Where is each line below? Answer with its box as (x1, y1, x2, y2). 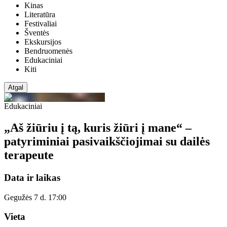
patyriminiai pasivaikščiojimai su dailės (4, 134, 210, 148)
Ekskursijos (24, 37, 61, 47)
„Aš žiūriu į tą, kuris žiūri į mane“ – (4, 121, 192, 134)
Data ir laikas (4, 172, 60, 183)
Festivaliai (24, 19, 57, 28)
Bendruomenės (24, 47, 72, 56)
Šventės (24, 28, 49, 37)
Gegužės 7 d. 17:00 (4, 193, 66, 202)
